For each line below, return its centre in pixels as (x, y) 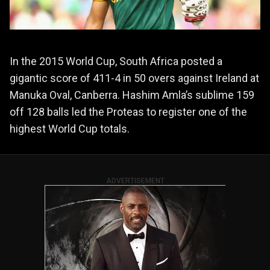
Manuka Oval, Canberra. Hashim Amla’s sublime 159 (132, 95)
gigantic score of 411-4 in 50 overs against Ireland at (134, 78)
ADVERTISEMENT (135, 181)
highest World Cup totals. (70, 128)
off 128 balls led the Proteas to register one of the (128, 111)
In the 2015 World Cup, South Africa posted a (116, 61)
